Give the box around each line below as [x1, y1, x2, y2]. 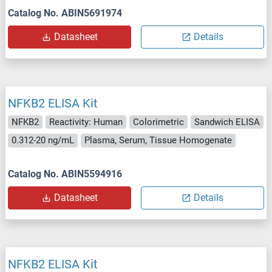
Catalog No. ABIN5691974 [8, 7, 122, 19]
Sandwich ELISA [194, 116, 260, 127]
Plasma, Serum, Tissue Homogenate [84, 135, 232, 146]
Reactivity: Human [49, 116, 123, 127]
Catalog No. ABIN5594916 [8, 168, 122, 180]
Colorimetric [133, 116, 184, 127]
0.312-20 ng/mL [12, 135, 74, 146]
